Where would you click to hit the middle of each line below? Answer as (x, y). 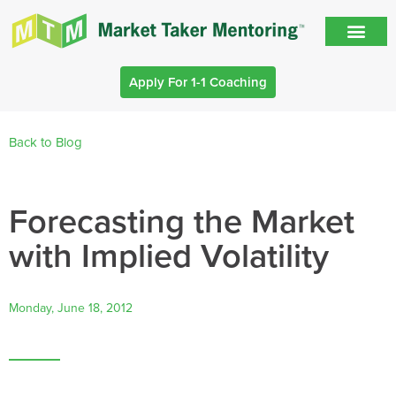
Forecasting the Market (182, 220)
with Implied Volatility (169, 255)
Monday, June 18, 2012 (71, 308)
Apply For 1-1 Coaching (198, 82)
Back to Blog (46, 142)
